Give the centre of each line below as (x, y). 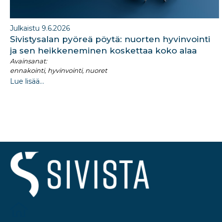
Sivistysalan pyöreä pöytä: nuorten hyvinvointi (110, 39)
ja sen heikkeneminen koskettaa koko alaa (103, 50)
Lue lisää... (27, 81)
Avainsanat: (28, 61)
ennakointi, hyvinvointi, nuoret (58, 70)
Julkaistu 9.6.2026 (40, 28)
